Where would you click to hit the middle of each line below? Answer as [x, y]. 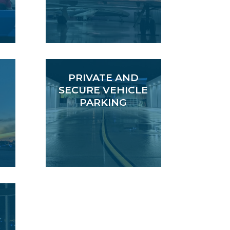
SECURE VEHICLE [103, 90]
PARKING [103, 103]
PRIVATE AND [103, 78]
